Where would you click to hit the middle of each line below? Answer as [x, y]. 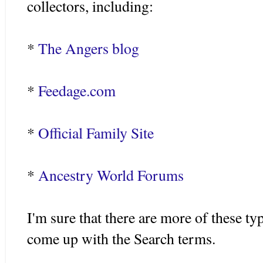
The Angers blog [89, 48]
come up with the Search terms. [121, 238]
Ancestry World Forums [111, 175]
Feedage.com [77, 90]
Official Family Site [96, 132]
